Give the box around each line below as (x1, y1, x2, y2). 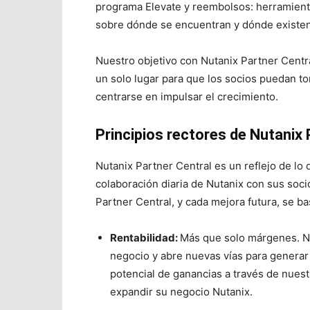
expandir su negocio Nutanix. (110, 285, 253, 298)
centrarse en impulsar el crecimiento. (95, 90, 278, 103)
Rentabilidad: (110, 231, 180, 244)
